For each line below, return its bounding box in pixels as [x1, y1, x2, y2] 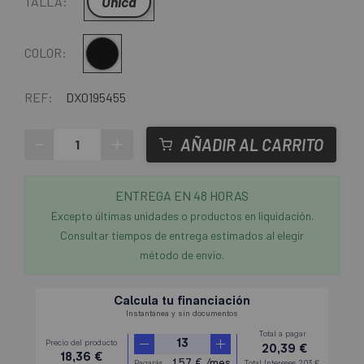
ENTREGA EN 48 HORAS [115, 188, 249, 204]
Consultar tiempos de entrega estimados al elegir [60, 228, 304, 243]
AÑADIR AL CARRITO [180, 135, 323, 155]
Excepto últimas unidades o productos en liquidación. [50, 209, 314, 223]
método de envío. [140, 248, 224, 262]
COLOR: [24, 45, 67, 61]
